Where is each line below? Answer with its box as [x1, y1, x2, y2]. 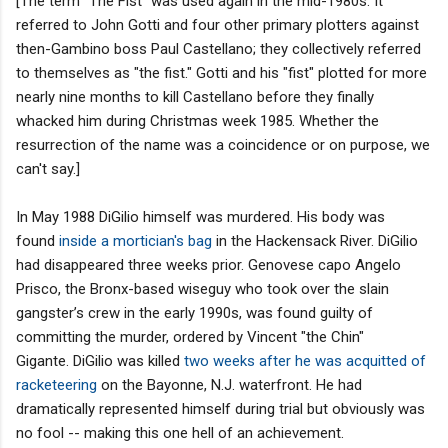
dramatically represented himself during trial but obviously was [16, 399, 425, 418]
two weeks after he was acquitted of [180, 351, 426, 370]
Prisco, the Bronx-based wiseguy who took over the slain [16, 279, 389, 298]
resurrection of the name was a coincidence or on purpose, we [16, 135, 430, 154]
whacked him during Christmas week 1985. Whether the [16, 111, 379, 130]
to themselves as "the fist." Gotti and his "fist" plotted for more [16, 63, 427, 82]
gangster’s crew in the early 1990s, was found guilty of [16, 303, 373, 322]
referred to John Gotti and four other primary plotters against [16, 15, 419, 34]
